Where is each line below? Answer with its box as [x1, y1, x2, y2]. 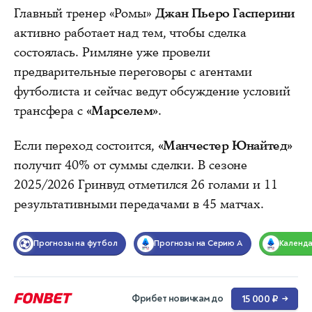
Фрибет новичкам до [132, 292, 223, 304]
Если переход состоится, [14, 136, 158, 154]
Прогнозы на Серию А [154, 237, 242, 249]
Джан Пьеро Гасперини [155, 4, 295, 22]
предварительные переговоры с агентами [14, 63, 253, 80]
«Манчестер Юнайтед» [157, 136, 293, 154]
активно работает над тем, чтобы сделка [14, 24, 247, 41]
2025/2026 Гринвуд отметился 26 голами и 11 [14, 175, 278, 193]
